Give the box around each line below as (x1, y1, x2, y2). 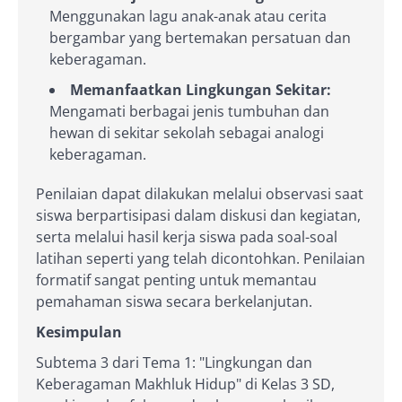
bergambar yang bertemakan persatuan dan (49, 27, 351, 48)
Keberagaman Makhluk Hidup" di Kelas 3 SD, (36, 373, 335, 394)
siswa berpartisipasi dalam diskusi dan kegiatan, (36, 205, 361, 225)
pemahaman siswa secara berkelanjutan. (36, 291, 312, 311)
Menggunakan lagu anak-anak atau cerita (49, 5, 327, 26)
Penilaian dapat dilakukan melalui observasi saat (36, 183, 363, 204)
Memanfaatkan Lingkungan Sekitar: (70, 79, 331, 100)
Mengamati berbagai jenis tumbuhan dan (49, 100, 329, 121)
